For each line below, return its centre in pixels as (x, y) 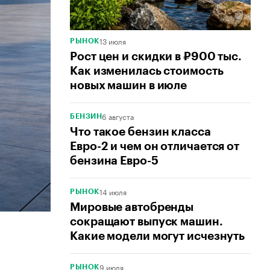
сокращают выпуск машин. (146, 222)
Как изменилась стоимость (147, 71)
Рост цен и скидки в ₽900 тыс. (156, 57)
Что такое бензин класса (140, 132)
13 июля (112, 41)
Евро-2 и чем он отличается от (155, 146)
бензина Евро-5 (114, 161)
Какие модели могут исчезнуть (158, 236)
